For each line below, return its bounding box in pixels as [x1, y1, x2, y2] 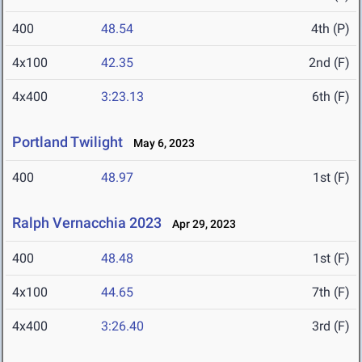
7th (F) [312, 284, 350, 301]
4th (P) [311, 21, 350, 37]
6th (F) [312, 89, 350, 105]
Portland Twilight [12, 133, 126, 151]
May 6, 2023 [126, 137, 195, 150]
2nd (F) [309, 55, 350, 71]
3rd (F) [312, 318, 350, 335]
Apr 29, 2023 [165, 217, 236, 231]
